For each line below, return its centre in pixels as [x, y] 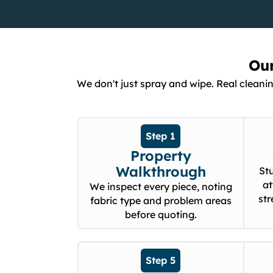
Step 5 [161, 261]
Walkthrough [161, 172]
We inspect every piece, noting [161, 187]
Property [161, 156]
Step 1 [161, 136]
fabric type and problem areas [161, 201]
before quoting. [161, 215]
